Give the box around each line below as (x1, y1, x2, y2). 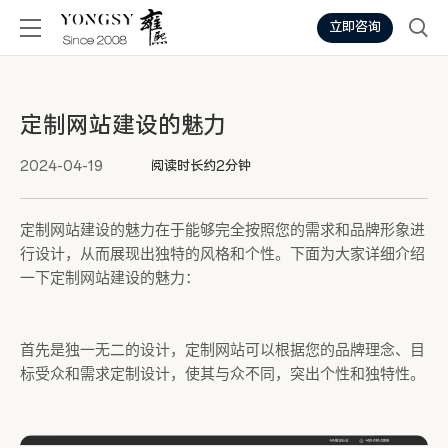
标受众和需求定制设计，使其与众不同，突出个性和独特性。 (20, 366, 425, 382)
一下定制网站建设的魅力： (20, 270, 200, 286)
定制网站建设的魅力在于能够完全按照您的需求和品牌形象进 (20, 222, 425, 238)
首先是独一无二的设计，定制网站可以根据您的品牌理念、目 (20, 342, 425, 358)
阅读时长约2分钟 (151, 158, 251, 175)
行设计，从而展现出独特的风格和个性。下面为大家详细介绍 (20, 246, 425, 262)
